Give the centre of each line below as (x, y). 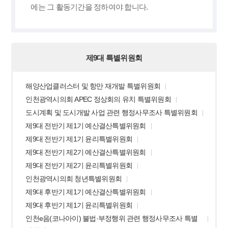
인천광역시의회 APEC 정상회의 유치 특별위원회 (98, 99)
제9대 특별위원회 (114, 58)
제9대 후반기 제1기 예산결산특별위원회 (86, 192)
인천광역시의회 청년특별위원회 (74, 179)
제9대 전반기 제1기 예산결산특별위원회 (86, 126)
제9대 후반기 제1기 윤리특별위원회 (79, 205)
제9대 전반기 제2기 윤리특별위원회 (79, 165)
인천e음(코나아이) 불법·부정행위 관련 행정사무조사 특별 (112, 218)
